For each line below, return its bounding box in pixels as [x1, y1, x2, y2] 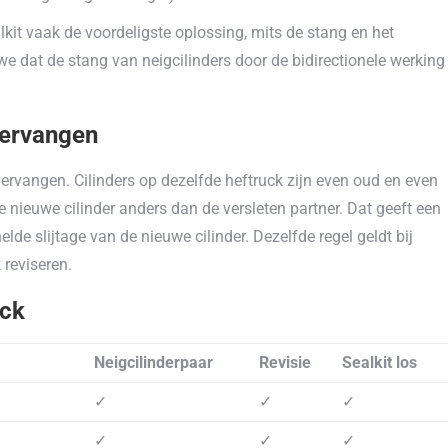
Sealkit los [342, 353, 417, 372]
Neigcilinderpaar [94, 353, 213, 372]
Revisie [259, 353, 311, 372]
